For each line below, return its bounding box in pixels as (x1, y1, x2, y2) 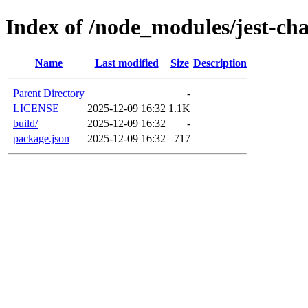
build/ (13, 117, 38, 129)
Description (193, 56, 247, 69)
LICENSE (13, 102, 59, 114)
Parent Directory (13, 87, 85, 99)
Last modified (94, 56, 159, 69)
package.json (13, 132, 69, 144)
